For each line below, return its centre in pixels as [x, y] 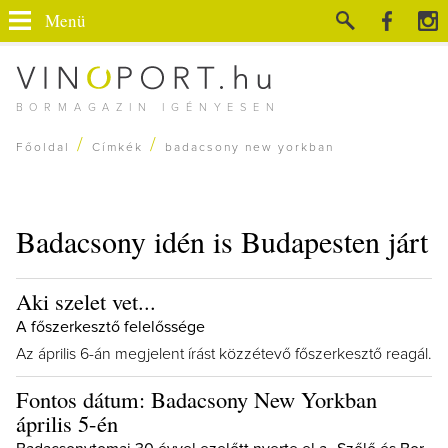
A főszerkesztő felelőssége [110, 327]
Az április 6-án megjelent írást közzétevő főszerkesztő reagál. [224, 354]
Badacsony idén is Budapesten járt [222, 241]
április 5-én [67, 423]
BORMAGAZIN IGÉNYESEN [148, 107]
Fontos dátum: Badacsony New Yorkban [196, 399]
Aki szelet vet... [86, 301]
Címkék [117, 148]
